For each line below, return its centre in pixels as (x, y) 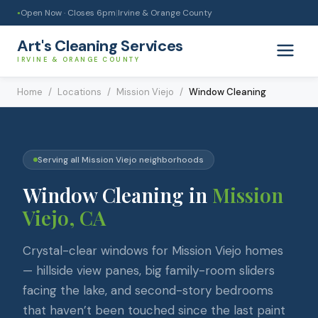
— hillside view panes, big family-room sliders (149, 270)
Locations (79, 92)
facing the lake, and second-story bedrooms (148, 290)
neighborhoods (170, 160)
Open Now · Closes (59, 13)
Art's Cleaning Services (100, 46)
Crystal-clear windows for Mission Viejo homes (153, 251)
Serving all (60, 160)
